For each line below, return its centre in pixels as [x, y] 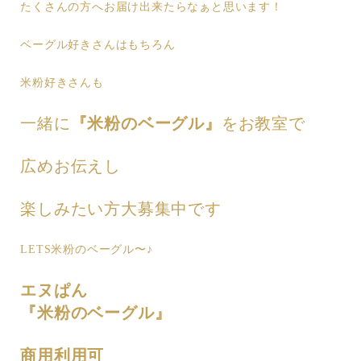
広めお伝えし [71, 166]
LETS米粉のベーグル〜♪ [87, 249]
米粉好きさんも [62, 82]
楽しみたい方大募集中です [121, 209]
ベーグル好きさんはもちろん [98, 44]
